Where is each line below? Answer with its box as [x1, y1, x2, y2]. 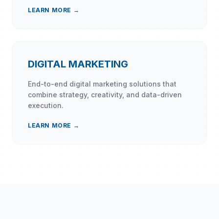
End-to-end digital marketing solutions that [28, 80, 176, 88]
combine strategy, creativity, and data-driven [28, 90, 182, 99]
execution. [28, 101, 64, 109]
